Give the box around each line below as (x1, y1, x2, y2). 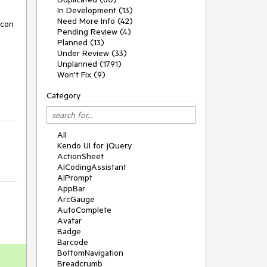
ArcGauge (57, 194, 95, 204)
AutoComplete (57, 204, 111, 215)
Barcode (57, 237, 88, 247)
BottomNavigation (57, 247, 123, 258)
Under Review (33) (57, 48, 127, 58)
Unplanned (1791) (57, 58, 122, 69)
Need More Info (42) (57, 15, 133, 26)
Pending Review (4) (57, 26, 131, 37)
